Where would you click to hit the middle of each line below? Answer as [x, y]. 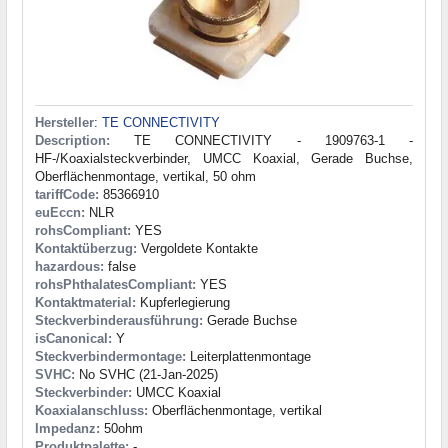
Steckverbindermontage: [110, 357]
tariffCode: [67, 195]
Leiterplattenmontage [248, 357]
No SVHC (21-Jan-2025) [146, 375]
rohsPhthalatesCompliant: [115, 285]
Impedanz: [67, 429]
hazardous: [69, 267]
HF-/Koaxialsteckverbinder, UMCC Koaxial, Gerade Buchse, [224, 159]
